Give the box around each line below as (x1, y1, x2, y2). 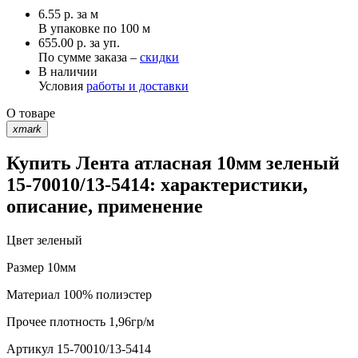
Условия (38, 78, 86, 93)
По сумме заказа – (38, 50, 140, 64)
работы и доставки (86, 78, 189, 93)
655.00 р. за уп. (38, 35, 120, 50)
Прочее (6, 315, 46, 329)
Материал (6, 288, 60, 302)
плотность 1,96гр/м (46, 315, 154, 329)
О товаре (6, 105, 55, 120)
